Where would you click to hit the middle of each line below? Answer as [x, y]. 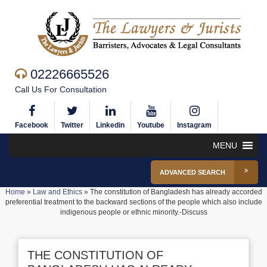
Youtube [151, 125]
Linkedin [110, 125]
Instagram [194, 125]
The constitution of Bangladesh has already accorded [176, 192]
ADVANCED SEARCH [193, 172]
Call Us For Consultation [61, 89]
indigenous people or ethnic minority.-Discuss [133, 212]
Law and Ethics [57, 192]
